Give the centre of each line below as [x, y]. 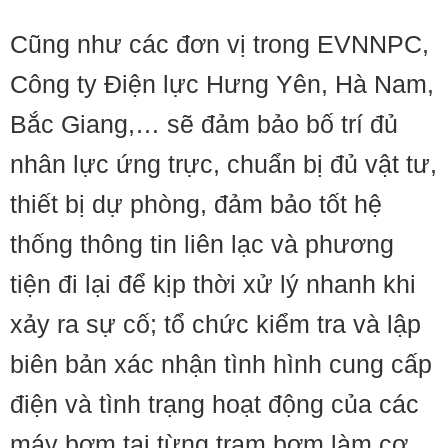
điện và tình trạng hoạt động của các [214, 404]
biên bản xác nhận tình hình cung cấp [221, 364]
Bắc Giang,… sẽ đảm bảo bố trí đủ [204, 124]
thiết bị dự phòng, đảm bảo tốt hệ [196, 204]
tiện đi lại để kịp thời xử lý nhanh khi [213, 284]
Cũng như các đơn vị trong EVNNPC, [219, 44]
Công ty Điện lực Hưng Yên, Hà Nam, [222, 84]
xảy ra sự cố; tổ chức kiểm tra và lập [215, 324]
